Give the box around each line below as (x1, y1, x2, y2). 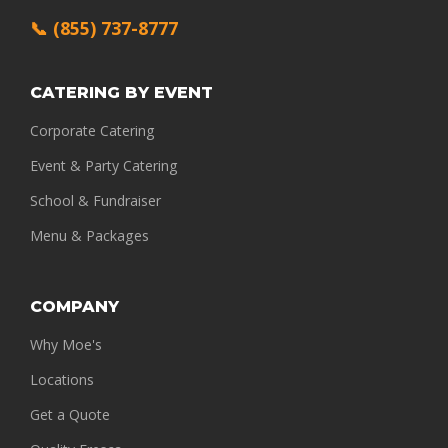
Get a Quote (30, 405, 110, 425)
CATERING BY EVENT (30, 83, 213, 103)
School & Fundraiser (30, 191, 161, 211)
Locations (30, 370, 94, 390)
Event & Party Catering (30, 156, 178, 176)
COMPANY (30, 297, 119, 317)
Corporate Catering (30, 121, 155, 141)
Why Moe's (30, 335, 102, 355)
